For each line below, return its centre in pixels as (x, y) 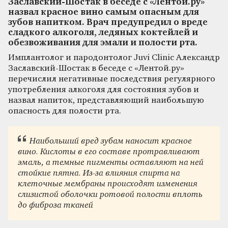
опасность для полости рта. (65, 111)
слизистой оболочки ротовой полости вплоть (110, 195)
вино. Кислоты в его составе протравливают (109, 152)
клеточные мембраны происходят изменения (108, 184)
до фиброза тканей (56, 206)
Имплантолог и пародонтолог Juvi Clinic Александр (114, 58)
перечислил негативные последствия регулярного (112, 79)
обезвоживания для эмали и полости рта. (103, 43)
